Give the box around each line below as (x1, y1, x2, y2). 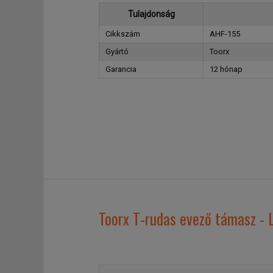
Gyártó (105, 47, 129, 56)
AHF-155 (210, 29, 240, 38)
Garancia (105, 65, 136, 74)
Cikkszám (105, 29, 140, 38)
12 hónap (210, 65, 243, 74)
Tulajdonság (127, 9, 175, 19)
